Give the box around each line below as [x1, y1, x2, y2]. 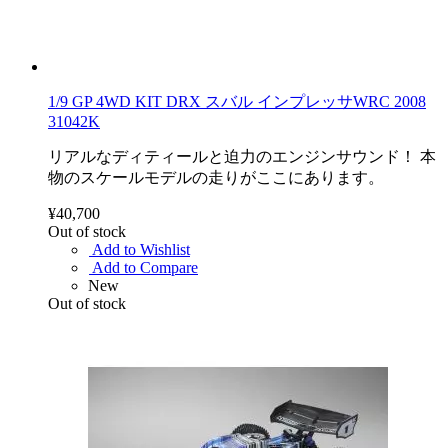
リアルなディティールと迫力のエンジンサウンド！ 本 [48, 147, 436, 165]
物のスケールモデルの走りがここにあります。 [48, 168, 384, 186]
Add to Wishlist [92, 240, 190, 258]
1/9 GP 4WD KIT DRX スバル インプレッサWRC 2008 [48, 92, 426, 110]
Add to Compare [92, 258, 198, 276]
